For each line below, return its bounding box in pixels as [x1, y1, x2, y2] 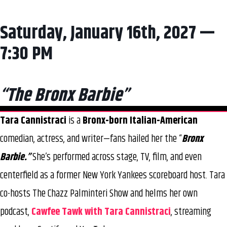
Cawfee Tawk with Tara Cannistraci [31, 204, 171, 220]
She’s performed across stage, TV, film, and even [30, 149, 202, 166]
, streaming [171, 204, 211, 220]
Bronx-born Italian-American [83, 113, 198, 129]
